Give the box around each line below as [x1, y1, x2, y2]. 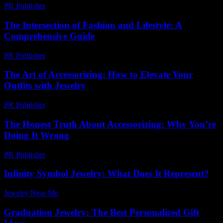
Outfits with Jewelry [4, 80, 86, 91]
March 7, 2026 [50, 150, 96, 159]
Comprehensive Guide [4, 30, 95, 41]
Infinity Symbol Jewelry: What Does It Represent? [4, 168, 209, 179]
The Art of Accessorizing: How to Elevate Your [4, 69, 193, 80]
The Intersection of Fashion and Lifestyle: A [4, 19, 182, 30]
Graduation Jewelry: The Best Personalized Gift [4, 207, 199, 218]
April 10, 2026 [62, 188, 109, 197]
